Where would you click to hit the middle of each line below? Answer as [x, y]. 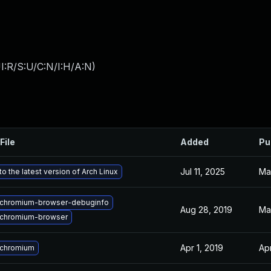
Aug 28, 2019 [206, 210]
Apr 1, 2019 [202, 248]
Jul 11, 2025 [203, 171]
